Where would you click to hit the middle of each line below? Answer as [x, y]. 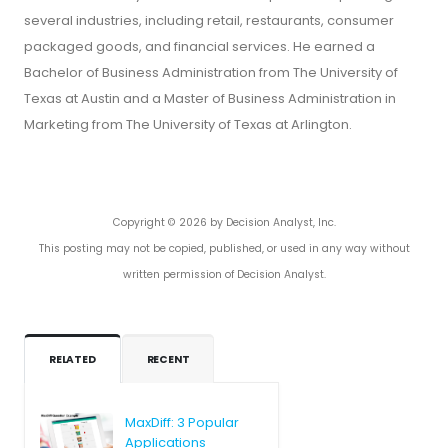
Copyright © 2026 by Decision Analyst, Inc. [224, 222]
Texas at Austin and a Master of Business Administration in [210, 98]
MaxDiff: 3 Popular [182, 422]
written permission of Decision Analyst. [224, 274]
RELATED [72, 359]
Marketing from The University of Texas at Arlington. [188, 124]
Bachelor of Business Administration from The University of [211, 72]
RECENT [168, 359]
